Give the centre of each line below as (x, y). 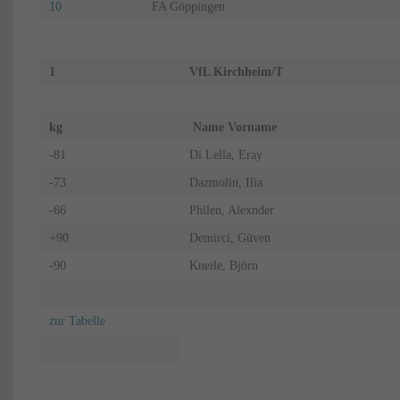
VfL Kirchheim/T (236, 71)
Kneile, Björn (223, 265)
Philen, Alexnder (231, 210)
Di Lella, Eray (225, 154)
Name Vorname (240, 127)
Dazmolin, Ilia (225, 182)
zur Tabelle (77, 321)
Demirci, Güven (229, 237)
